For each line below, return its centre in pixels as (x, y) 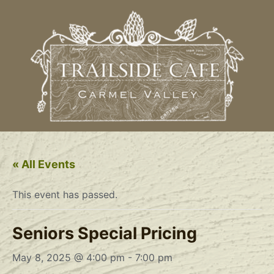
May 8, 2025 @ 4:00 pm (68, 257)
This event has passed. (65, 194)
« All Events (44, 164)
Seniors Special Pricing (105, 233)
